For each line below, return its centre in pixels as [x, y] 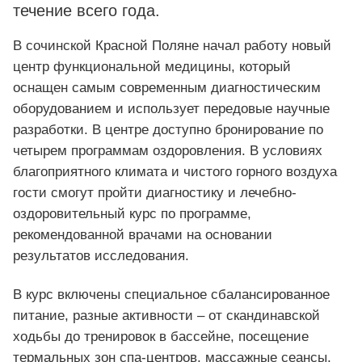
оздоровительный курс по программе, [132, 213]
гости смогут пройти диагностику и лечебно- [155, 192]
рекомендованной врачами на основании [143, 234]
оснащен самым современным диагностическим [167, 87]
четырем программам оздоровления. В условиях [168, 150]
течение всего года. [86, 11]
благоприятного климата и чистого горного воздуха [175, 171]
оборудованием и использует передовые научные [171, 108]
